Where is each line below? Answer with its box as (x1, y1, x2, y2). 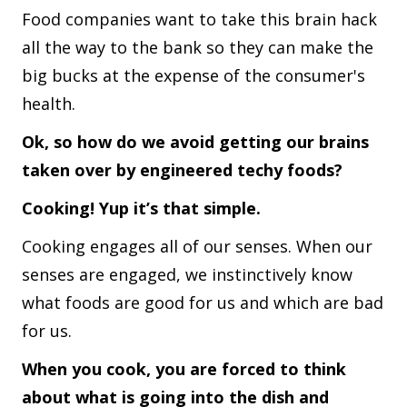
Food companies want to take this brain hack (22, 7, 377, 30)
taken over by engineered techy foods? (22, 158, 342, 181)
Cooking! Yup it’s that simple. (22, 196, 261, 219)
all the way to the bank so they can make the (22, 35, 373, 58)
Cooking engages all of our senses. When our (22, 234, 372, 257)
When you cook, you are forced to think (22, 357, 346, 380)
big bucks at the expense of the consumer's (22, 64, 365, 86)
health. (22, 92, 80, 114)
